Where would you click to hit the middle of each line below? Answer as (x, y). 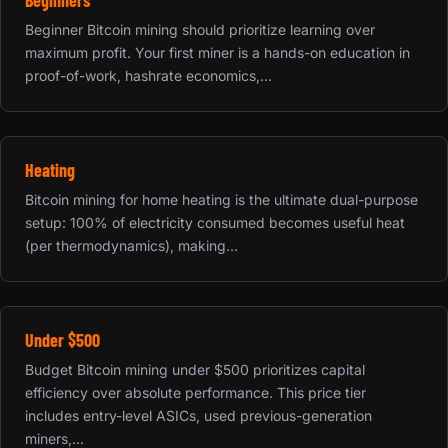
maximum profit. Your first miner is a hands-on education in (217, 52)
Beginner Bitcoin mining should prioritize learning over (200, 29)
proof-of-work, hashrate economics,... (148, 75)
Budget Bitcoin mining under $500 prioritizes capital (195, 369)
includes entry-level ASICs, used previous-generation (198, 415)
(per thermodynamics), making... (131, 245)
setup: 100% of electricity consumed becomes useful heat (215, 222)
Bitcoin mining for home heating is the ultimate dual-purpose (221, 199)
